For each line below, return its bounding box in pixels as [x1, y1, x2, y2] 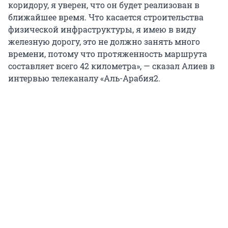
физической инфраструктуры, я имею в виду [8, 24, 196, 35]
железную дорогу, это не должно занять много [8, 36, 200, 47]
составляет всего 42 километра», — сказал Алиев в [8, 61, 215, 72]
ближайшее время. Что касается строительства [8, 12, 204, 23]
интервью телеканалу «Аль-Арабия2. [8, 73, 160, 84]
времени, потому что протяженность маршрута [8, 48, 207, 60]
